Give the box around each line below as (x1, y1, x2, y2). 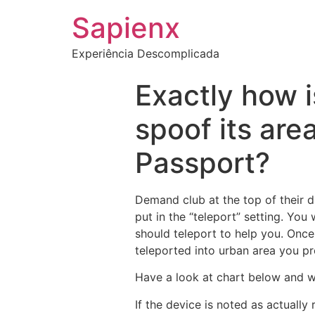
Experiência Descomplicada (72, 46, 219, 60)
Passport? (135, 146, 270, 180)
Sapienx (72, 11, 180, 45)
